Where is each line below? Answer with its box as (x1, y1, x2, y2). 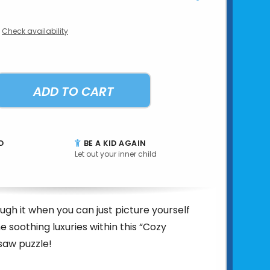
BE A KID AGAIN (81, 137, 146, 148)
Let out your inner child (74, 148, 157, 159)
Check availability (2, 25, 68, 36)
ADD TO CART (33, 83, 114, 100)
